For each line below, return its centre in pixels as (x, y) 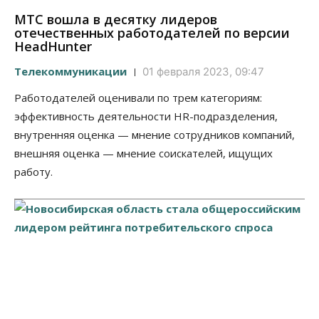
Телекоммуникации (70, 72)
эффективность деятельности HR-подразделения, (146, 116)
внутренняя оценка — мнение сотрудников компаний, (155, 135)
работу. (33, 172)
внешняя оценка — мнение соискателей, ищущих (143, 153)
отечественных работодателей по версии (152, 33)
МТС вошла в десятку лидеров (116, 20)
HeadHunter (53, 47)
